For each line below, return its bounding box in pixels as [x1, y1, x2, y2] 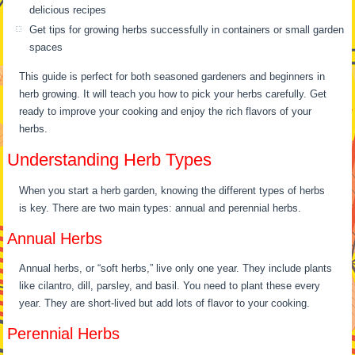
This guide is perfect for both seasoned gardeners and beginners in [19, 71, 326, 82]
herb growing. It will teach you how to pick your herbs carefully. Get [19, 88, 327, 100]
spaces [29, 41, 63, 53]
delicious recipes [29, 4, 107, 16]
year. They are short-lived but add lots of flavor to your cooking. [19, 297, 311, 309]
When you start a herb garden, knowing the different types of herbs [19, 185, 326, 197]
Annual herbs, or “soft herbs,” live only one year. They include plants [19, 262, 333, 274]
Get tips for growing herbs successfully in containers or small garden [29, 24, 345, 36]
